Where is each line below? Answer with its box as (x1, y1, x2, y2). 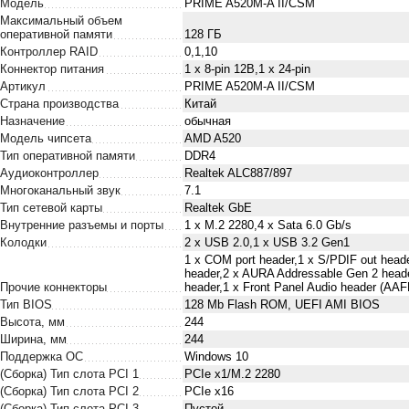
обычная (184, 114, 231, 128)
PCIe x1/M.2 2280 (184, 367, 280, 381)
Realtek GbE (184, 201, 252, 215)
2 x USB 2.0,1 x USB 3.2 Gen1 (184, 236, 350, 249)
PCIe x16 (184, 384, 234, 398)
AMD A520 (184, 131, 241, 145)
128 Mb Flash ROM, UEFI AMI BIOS (184, 298, 380, 311)
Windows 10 (184, 350, 248, 363)
